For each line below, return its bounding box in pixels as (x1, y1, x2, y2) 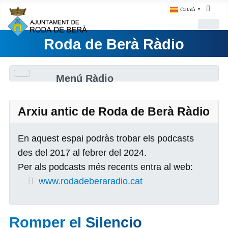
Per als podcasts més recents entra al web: (17, 161, 193, 172)
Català (180, 6, 195, 12)
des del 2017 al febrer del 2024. (17, 147, 147, 158)
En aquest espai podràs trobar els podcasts (17, 133, 194, 144)
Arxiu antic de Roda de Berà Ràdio (17, 104, 210, 118)
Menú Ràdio (55, 73, 113, 84)
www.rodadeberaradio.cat (38, 176, 142, 186)
